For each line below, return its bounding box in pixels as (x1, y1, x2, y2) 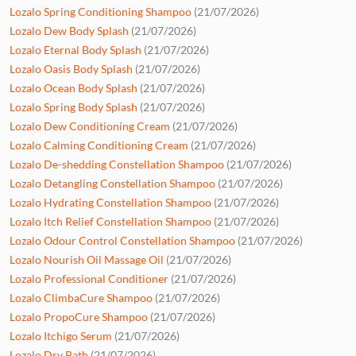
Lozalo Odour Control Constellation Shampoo (10, 233, 235, 247)
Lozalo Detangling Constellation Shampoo (10, 176, 215, 190)
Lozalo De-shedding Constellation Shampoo (10, 157, 224, 171)
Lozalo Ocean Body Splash (10, 80, 137, 95)
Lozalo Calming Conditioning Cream (10, 137, 188, 152)
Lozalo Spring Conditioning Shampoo (10, 4, 192, 18)
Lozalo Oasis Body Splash (10, 61, 133, 75)
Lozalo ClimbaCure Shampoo (10, 290, 153, 304)
